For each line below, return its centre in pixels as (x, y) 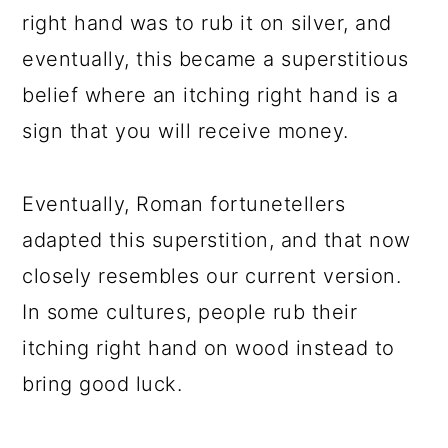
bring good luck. (105, 384)
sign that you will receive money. (189, 131)
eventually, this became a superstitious (215, 59)
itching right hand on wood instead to (208, 348)
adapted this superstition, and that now (216, 240)
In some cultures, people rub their (190, 312)
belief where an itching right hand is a (210, 95)
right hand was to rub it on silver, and (207, 23)
